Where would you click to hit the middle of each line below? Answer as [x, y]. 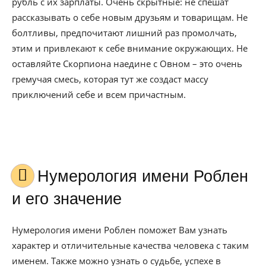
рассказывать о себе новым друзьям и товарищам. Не [130, 17]
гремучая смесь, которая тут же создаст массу [110, 79]
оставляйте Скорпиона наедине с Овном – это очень [127, 64]
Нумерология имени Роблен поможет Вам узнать [120, 230]
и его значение [67, 199]
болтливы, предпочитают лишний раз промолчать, [124, 33]
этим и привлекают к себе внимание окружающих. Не [130, 48]
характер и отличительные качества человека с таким [130, 245]
